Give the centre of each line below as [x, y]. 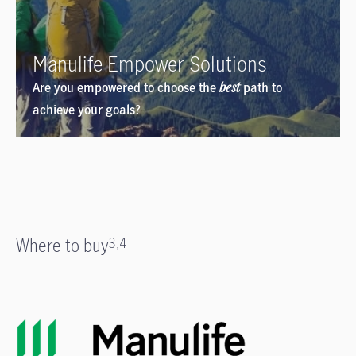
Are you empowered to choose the [126, 88]
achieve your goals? [87, 110]
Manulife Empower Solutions [150, 64]
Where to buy [62, 246]
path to [261, 88]
